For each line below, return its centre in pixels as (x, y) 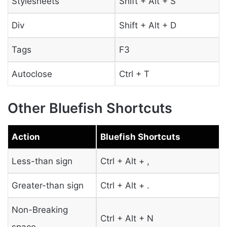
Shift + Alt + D (147, 25)
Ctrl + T (134, 74)
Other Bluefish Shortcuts (90, 108)
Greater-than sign (47, 185)
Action (26, 137)
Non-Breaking (40, 210)
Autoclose (32, 74)
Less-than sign (42, 161)
